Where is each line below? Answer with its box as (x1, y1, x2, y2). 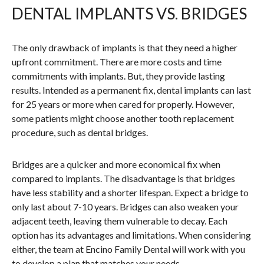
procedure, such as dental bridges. (12, 127, 148, 138)
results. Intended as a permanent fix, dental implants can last (12, 84, 251, 96)
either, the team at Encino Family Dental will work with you (12, 243, 245, 255)
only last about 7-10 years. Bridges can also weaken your (12, 201, 239, 213)
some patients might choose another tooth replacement (12, 113, 234, 124)
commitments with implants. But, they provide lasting (12, 70, 225, 82)
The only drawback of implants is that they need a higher (12, 42, 237, 54)
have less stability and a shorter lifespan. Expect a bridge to (12, 187, 249, 199)
